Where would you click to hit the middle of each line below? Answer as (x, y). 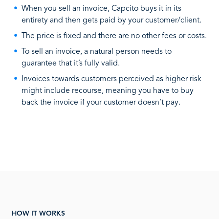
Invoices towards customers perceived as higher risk (111, 79)
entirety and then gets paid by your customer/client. (111, 21)
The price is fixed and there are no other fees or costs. (114, 36)
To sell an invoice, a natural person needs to (97, 52)
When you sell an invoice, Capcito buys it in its (101, 9)
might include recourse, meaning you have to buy (108, 91)
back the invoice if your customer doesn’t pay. (101, 103)
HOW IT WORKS (38, 214)
